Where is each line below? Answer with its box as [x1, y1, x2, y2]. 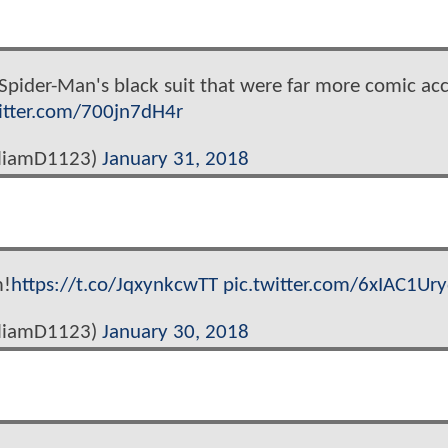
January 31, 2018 [101, 149, 249, 171]
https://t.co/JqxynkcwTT [10, 275, 218, 297]
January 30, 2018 [101, 322, 249, 344]
